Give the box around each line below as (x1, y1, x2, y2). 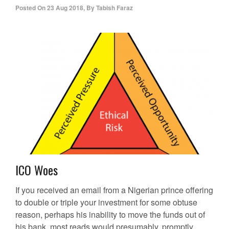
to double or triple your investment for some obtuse (15, 196, 197, 209)
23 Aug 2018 (47, 3, 83, 13)
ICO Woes (15, 161, 58, 179)
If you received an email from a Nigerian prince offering (15, 184, 213, 196)
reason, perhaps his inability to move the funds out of (15, 209, 205, 221)
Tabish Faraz (96, 3, 133, 13)
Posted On (15, 3, 45, 13)
